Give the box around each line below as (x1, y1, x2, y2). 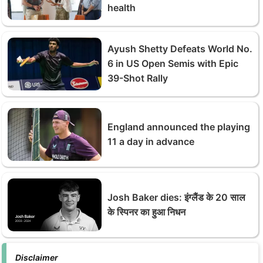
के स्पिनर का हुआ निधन (107, 205, 186, 218)
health (107, 2, 136, 14)
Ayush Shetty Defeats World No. (107, 43, 252, 55)
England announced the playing (107, 120, 250, 133)
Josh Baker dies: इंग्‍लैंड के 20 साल (107, 191, 245, 203)
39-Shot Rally (107, 72, 168, 84)
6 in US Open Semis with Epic (107, 58, 238, 69)
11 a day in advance (107, 135, 194, 147)
